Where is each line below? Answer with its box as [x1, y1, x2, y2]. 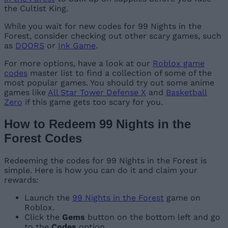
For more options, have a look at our [4, 59, 153, 69]
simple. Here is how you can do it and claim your [4, 165, 197, 175]
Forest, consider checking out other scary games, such [4, 31, 221, 41]
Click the [24, 212, 62, 222]
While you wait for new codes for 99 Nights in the [4, 21, 202, 32]
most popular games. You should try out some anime [4, 78, 214, 88]
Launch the [24, 192, 72, 203]
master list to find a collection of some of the [27, 68, 212, 78]
